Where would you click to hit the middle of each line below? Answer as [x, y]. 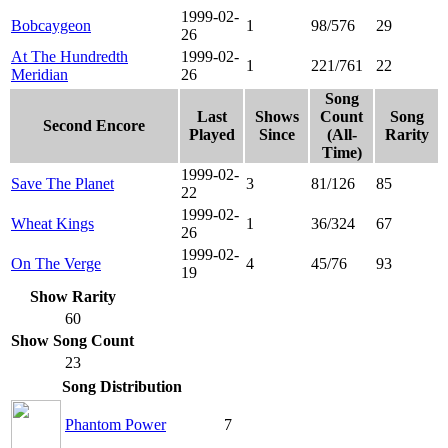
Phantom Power [115, 424]
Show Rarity [72, 296]
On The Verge [56, 263]
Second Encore [94, 125]
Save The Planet [62, 183]
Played [211, 134]
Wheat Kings [52, 223]
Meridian [39, 74]
